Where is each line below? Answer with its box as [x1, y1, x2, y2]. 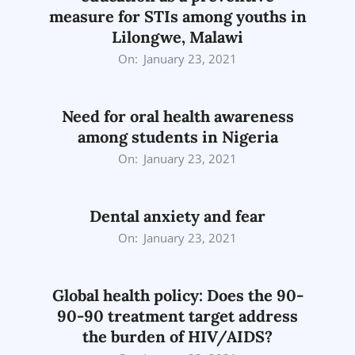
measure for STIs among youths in [48, 6, 307, 26]
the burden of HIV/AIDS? [82, 326, 273, 346]
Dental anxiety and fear [90, 205, 265, 226]
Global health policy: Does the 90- [52, 284, 303, 305]
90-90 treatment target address [57, 305, 298, 326]
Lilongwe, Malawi [112, 26, 243, 47]
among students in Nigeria [77, 126, 278, 147]
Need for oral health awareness [61, 105, 294, 126]
